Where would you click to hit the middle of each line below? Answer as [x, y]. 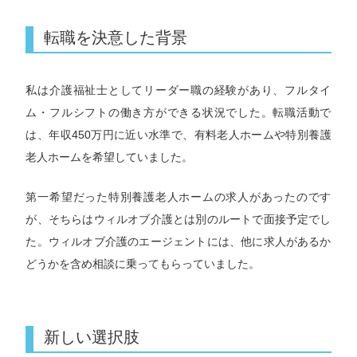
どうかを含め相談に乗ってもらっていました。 [143, 263]
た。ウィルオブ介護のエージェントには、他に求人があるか [178, 241]
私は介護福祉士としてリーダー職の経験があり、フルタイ [178, 90]
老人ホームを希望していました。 [110, 157]
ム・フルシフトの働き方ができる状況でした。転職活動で [178, 112]
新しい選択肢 [92, 337]
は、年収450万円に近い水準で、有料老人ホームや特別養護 [178, 134]
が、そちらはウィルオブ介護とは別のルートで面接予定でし [178, 219]
